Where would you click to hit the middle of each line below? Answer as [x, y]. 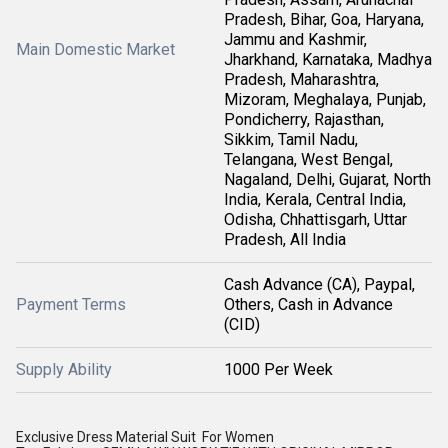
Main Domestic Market [95, 49]
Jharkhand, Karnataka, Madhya [328, 59]
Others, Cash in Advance [308, 304]
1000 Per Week [278, 369]
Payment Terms [71, 304]
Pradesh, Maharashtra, [301, 79]
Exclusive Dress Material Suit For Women [145, 437]
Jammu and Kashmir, [295, 39]
